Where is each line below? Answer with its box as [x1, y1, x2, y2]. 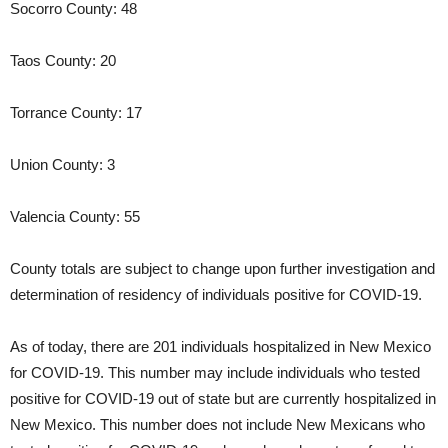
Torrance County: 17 [10, 104, 142, 122]
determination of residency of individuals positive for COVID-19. [10, 286, 422, 304]
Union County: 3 [10, 156, 115, 174]
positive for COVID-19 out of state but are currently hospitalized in [10, 390, 436, 408]
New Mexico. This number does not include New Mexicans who [10, 416, 425, 434]
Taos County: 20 [10, 52, 116, 70]
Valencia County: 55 [10, 208, 140, 226]
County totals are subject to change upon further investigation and [10, 260, 435, 278]
